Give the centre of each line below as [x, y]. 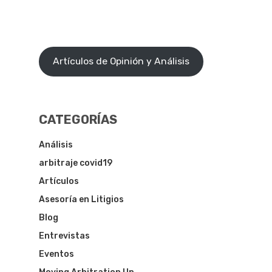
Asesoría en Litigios [81, 199]
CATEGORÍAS [78, 119]
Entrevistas [64, 236]
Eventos [56, 254]
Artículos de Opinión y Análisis [121, 61]
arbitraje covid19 [76, 163]
